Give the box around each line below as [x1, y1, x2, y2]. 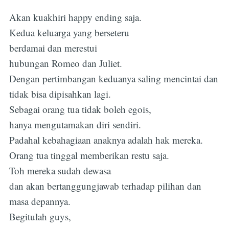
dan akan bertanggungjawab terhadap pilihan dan [9, 179, 201, 192]
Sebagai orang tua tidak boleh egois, [9, 102, 151, 116]
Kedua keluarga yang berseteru [9, 26, 129, 39]
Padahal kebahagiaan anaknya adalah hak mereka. [9, 133, 203, 146]
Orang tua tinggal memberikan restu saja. [9, 148, 169, 162]
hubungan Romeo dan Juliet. [9, 56, 122, 70]
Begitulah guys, [9, 210, 71, 223]
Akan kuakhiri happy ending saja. [9, 10, 142, 24]
